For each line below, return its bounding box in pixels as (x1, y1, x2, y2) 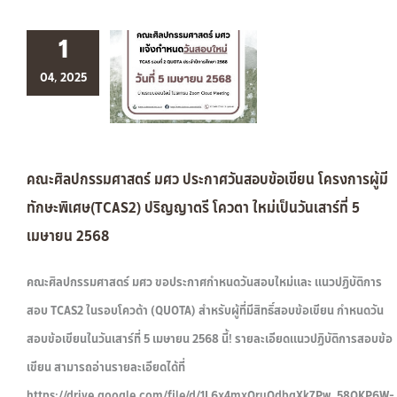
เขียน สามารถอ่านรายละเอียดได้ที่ (27, 357, 185, 377)
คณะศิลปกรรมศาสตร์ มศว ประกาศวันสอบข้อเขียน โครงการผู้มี (27, 167, 388, 191)
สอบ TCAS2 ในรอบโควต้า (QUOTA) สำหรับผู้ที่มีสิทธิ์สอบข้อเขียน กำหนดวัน (27, 300, 384, 320)
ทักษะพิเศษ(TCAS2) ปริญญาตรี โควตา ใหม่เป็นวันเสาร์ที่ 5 (27, 196, 360, 219)
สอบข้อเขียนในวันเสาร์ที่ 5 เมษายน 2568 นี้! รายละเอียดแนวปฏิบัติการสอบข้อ (27, 329, 393, 348)
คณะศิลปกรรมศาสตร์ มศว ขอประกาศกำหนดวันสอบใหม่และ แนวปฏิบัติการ (27, 272, 382, 292)
